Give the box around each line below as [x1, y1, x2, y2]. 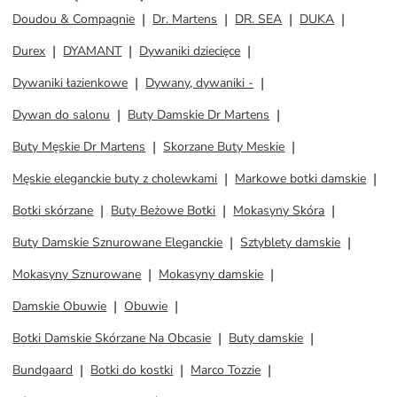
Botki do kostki [90, 362, 174, 378]
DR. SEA [235, 11, 283, 27]
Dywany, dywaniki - [145, 74, 254, 91]
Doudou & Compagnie [12, 11, 136, 27]
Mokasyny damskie [159, 266, 264, 283]
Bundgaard [12, 362, 74, 378]
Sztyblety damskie [240, 234, 341, 251]
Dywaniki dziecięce [139, 43, 241, 59]
